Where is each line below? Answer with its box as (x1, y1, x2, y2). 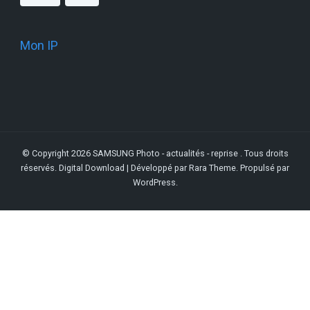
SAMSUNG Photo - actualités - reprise (92, 148, 240, 159)
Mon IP (20, 38, 58, 53)
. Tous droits (239, 148, 289, 159)
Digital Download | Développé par (59, 163, 189, 174)
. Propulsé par (236, 163, 289, 174)
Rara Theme (189, 163, 236, 174)
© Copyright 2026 (21, 148, 93, 159)
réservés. (21, 163, 59, 174)
